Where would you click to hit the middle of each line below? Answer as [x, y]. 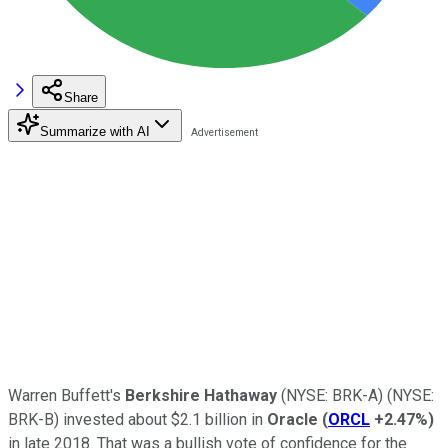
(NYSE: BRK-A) [332, 395]
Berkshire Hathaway [201, 395]
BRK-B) [33, 419]
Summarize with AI [95, 131]
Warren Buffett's [66, 395]
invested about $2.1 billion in [163, 419]
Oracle [292, 419]
